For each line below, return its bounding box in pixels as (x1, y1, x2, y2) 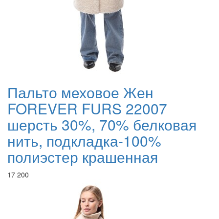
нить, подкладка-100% (7, 130, 161, 152)
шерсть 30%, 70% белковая (7, 114, 197, 135)
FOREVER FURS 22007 (7, 98, 167, 119)
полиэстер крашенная (7, 146, 158, 168)
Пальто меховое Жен (7, 82, 153, 103)
